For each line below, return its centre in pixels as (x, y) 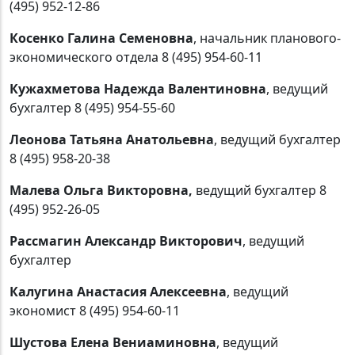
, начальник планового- (267, 38)
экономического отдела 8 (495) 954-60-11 (136, 57)
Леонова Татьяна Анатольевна (112, 139)
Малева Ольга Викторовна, (101, 190)
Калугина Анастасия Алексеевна (118, 291)
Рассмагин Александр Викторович (126, 240)
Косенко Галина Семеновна (101, 38)
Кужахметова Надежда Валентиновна (138, 88)
